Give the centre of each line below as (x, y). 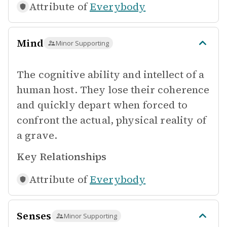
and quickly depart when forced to (102, 105)
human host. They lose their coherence (113, 90)
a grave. (37, 135)
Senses (34, 216)
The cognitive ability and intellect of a (110, 74)
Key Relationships (62, 157)
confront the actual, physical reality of (111, 120)
